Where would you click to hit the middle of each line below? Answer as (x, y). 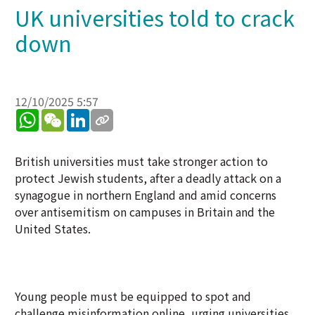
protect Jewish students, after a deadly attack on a (148, 178)
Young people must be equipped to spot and (133, 296)
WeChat (84, 115)
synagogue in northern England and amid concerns (146, 195)
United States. (53, 229)
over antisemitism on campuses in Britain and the (145, 212)
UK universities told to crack (155, 18)
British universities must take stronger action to (141, 161)
